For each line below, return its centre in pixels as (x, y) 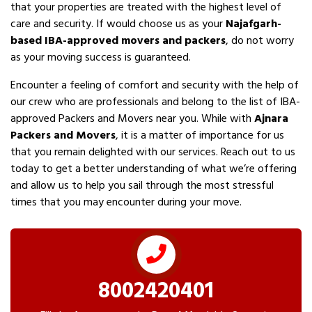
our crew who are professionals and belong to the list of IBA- (155, 102)
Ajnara (271, 118)
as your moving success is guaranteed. (101, 57)
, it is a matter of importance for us (200, 135)
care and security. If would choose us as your (118, 24)
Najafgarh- (253, 24)
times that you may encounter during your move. (126, 202)
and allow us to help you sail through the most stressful (142, 185)
